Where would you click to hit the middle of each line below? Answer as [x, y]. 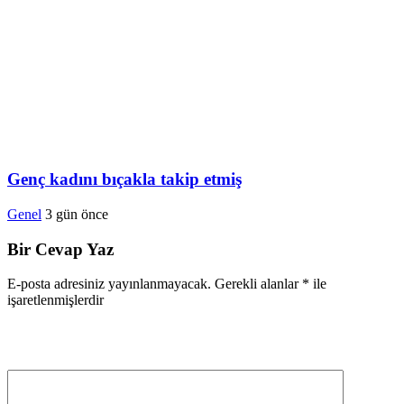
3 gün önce [77, 214]
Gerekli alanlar [258, 284]
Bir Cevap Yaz [60, 249]
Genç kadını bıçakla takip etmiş [124, 179]
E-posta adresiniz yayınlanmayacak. [109, 284]
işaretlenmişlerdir [55, 300]
